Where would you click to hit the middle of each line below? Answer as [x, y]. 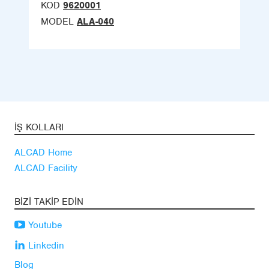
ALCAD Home [43, 153]
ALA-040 [95, 22]
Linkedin [45, 246]
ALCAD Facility [46, 168]
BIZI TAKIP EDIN [49, 202]
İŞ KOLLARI [39, 128]
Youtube [44, 225]
